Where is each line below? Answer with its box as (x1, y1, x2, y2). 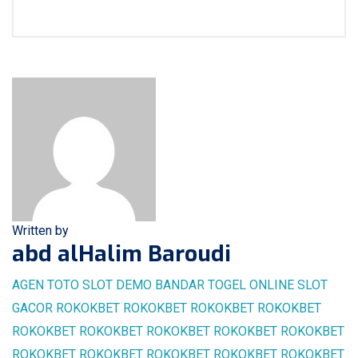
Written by (12, 223, 69, 239)
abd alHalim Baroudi (12, 239, 231, 269)
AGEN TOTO (12, 277, 79, 293)
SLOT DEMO (82, 277, 152, 293)
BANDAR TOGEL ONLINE (155, 277, 294, 293)
